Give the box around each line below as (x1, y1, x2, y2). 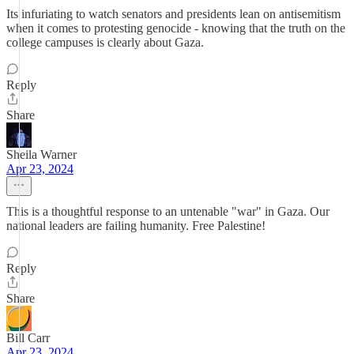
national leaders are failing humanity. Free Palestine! (6, 219, 265, 232)
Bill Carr (6, 331, 50, 345)
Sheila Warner (6, 148, 77, 161)
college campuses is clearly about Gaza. (6, 36, 204, 49)
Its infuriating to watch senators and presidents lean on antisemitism (6, 7, 341, 21)
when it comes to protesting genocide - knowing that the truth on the (6, 21, 345, 35)
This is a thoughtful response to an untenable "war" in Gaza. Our (6, 205, 330, 218)
